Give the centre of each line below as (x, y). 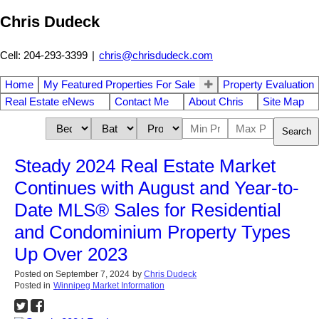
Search (297, 132)
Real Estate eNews (50, 101)
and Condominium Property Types (152, 232)
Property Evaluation (268, 84)
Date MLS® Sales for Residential (148, 210)
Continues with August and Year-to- (157, 188)
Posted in (32, 285)
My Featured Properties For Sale (119, 84)
